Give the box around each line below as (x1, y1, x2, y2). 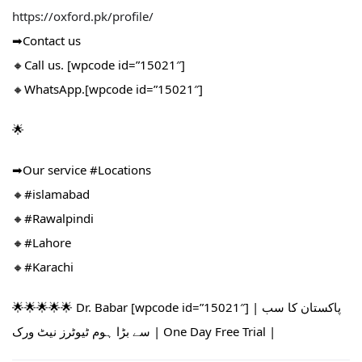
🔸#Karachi (12, 259, 74, 276)
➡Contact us (12, 32, 81, 49)
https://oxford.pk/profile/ (12, 8, 154, 25)
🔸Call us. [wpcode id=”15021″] (12, 57, 185, 74)
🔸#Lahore (12, 234, 71, 251)
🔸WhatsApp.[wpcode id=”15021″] (12, 81, 203, 98)
